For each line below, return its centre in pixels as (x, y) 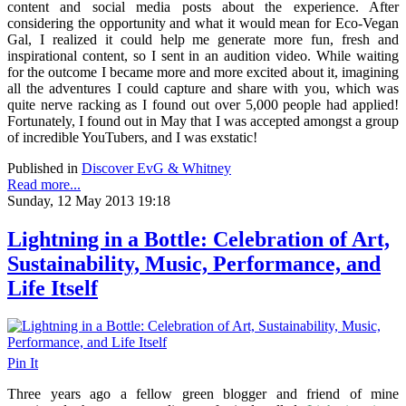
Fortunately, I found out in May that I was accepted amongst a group (203, 121)
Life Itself (53, 288)
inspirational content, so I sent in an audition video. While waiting (203, 55)
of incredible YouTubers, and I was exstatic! (132, 137)
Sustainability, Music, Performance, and (194, 263)
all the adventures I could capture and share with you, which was (203, 88)
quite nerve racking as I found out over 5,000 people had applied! (203, 104)
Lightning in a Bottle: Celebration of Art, (198, 239)
